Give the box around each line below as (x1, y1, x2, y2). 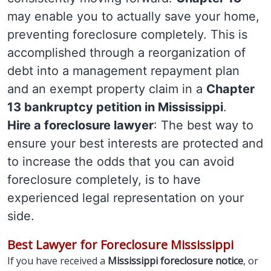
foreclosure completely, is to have (7, 172, 201, 187)
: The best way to (154, 118, 253, 132)
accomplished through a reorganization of (7, 45, 246, 60)
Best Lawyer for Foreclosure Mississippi (7, 237, 233, 253)
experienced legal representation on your (7, 191, 244, 205)
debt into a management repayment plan (7, 64, 240, 78)
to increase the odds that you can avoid (7, 154, 234, 169)
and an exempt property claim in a (7, 82, 206, 96)
